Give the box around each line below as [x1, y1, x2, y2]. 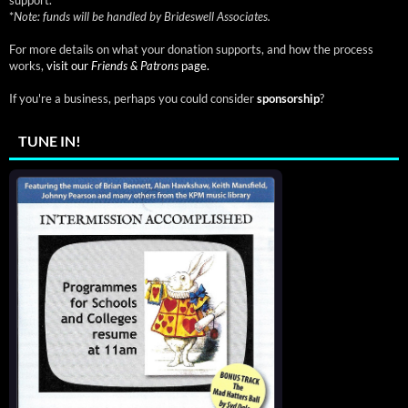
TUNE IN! [18, 131, 81, 149]
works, [9, 57, 46, 73]
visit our [46, 57, 91, 73]
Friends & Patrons [91, 57, 178, 73]
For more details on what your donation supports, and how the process [9, 41, 373, 56]
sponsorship [257, 90, 320, 106]
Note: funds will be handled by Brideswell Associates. [14, 8, 270, 24]
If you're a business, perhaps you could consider [9, 90, 257, 106]
